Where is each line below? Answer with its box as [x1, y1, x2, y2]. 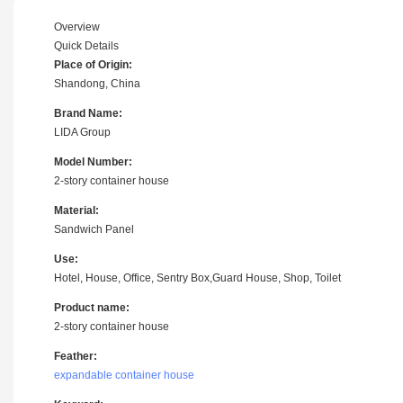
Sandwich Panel [54, 222, 134, 236]
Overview [54, 20, 100, 33]
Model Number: [54, 155, 132, 168]
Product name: [54, 300, 130, 314]
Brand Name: [54, 106, 122, 120]
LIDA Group [54, 125, 111, 139]
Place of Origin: [54, 58, 132, 71]
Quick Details [54, 39, 119, 52]
